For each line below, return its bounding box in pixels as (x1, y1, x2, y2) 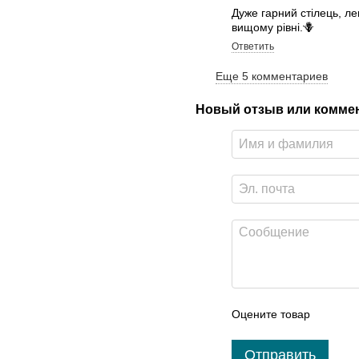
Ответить (232, 41, 274, 53)
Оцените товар (232, 308, 310, 321)
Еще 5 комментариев (216, 70, 328, 83)
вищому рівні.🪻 (232, 21, 314, 34)
